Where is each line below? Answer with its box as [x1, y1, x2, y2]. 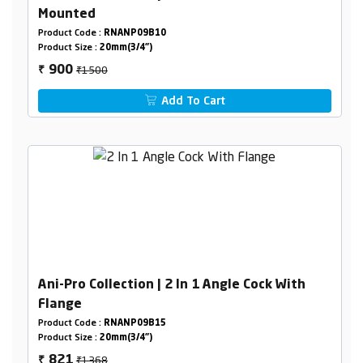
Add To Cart [158, 95, 226, 107]
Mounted [37, 7, 96, 21]
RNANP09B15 [103, 318, 166, 328]
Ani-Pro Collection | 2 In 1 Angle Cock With [37, 278, 305, 292]
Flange [37, 297, 82, 311]
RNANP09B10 [103, 28, 166, 38]
